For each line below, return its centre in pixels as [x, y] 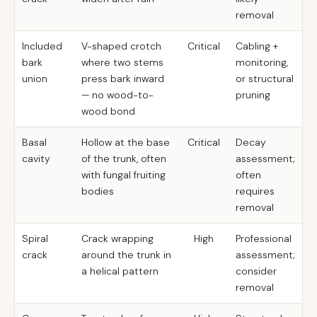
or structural [265, 79]
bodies [98, 191]
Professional [264, 238]
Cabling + [257, 46]
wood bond [108, 111]
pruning [253, 95]
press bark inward [123, 79]
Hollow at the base [126, 142]
